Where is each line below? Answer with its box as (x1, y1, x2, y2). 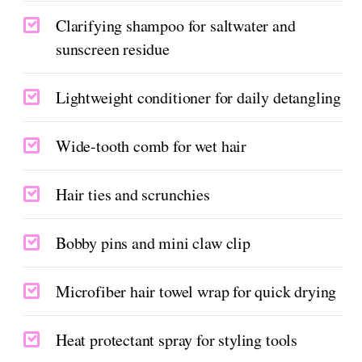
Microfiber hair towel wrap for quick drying (56, 280, 337, 303)
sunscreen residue (56, 38, 170, 61)
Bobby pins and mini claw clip (56, 232, 250, 255)
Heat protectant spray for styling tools (56, 329, 297, 351)
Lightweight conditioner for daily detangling (56, 86, 342, 109)
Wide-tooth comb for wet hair (56, 135, 246, 158)
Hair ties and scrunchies (56, 183, 210, 206)
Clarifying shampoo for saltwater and (56, 15, 296, 37)
